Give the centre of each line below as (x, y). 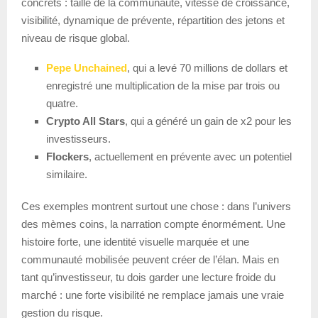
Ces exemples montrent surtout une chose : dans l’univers (156, 206)
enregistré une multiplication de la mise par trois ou (163, 85)
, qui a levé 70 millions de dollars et (207, 67)
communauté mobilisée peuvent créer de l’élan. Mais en (150, 259)
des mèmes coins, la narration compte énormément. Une (153, 224)
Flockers (67, 156)
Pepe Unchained (87, 67)
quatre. (62, 103)
